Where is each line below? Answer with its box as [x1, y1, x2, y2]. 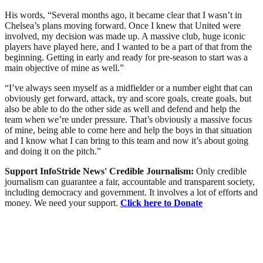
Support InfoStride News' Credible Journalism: [5, 166, 196, 176]
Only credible [196, 166, 247, 176]
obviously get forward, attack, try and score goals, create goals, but [5, 93, 251, 103]
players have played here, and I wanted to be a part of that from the [5, 41, 252, 52]
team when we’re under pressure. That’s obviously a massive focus [5, 114, 252, 124]
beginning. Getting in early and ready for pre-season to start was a [5, 52, 248, 62]
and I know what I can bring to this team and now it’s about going [5, 135, 248, 146]
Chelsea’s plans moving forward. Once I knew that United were [5, 20, 241, 31]
